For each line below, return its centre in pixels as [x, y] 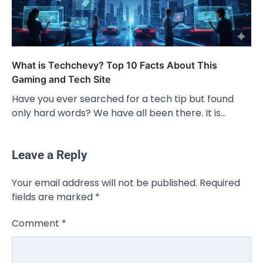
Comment [37, 223]
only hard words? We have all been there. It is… [119, 113]
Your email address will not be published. [104, 183]
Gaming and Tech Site [61, 79]
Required [220, 183]
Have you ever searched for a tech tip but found [123, 99]
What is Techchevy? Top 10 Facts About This [114, 65]
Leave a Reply [50, 155]
